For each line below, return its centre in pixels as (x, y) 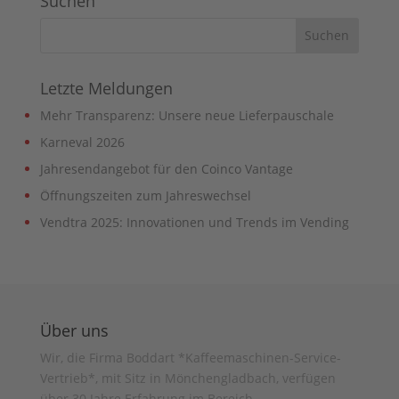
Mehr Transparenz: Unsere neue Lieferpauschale (187, 115)
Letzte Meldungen (106, 88)
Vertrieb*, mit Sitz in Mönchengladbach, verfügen (187, 378)
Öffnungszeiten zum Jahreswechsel (145, 195)
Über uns (74, 330)
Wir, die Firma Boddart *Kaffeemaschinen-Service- (190, 357)
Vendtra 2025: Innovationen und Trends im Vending (194, 222)
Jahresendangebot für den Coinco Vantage (166, 168)
